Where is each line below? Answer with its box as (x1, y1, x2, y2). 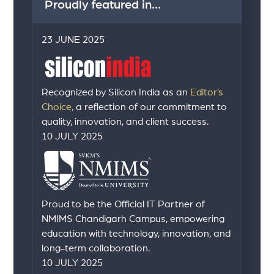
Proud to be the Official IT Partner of (42, 199, 206, 209)
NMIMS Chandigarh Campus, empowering (42, 213, 225, 224)
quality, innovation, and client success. (42, 117, 209, 127)
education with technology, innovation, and (42, 228, 231, 239)
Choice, (42, 102, 74, 113)
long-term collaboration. (42, 243, 150, 253)
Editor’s (190, 87, 224, 98)
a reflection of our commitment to (73, 102, 228, 113)
